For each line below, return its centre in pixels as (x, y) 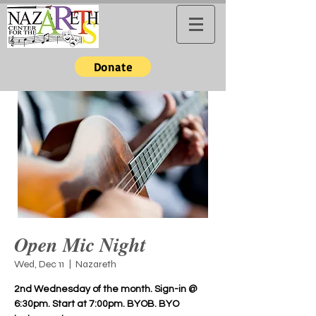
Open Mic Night (80, 244)
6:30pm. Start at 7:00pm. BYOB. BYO (97, 304)
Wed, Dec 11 (39, 264)
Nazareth (96, 264)
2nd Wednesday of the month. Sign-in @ (106, 289)
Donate (113, 67)
